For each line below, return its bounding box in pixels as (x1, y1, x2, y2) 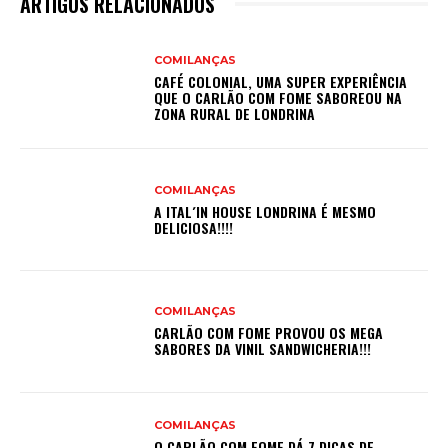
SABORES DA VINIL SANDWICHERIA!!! (154, 338, 372, 360)
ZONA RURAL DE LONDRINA (154, 102, 316, 124)
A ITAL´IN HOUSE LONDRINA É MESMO (154, 200, 377, 222)
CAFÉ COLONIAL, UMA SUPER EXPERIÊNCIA (154, 70, 408, 92)
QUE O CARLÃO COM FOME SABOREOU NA (154, 86, 403, 108)
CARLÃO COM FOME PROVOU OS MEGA (154, 322, 384, 344)
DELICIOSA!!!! (154, 216, 234, 238)
